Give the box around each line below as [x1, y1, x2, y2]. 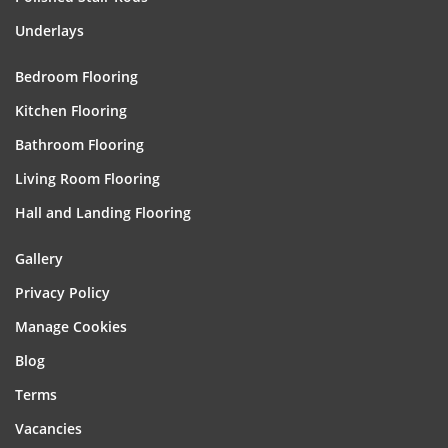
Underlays [15, 21, 84, 40]
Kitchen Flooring [15, 101, 127, 120]
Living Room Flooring [15, 169, 160, 188]
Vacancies [15, 419, 82, 438]
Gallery [15, 249, 63, 268]
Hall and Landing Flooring [15, 203, 191, 222]
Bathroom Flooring [15, 135, 144, 154]
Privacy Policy [15, 283, 110, 302]
